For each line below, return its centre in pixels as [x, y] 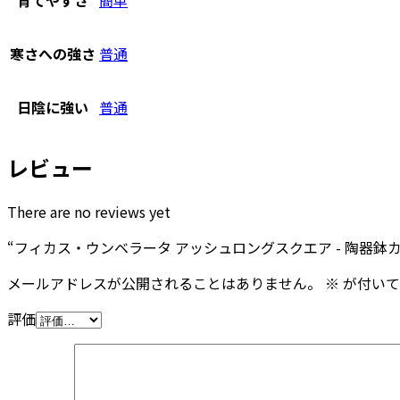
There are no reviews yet [89, 212]
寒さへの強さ [53, 53]
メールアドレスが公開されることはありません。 [164, 283]
